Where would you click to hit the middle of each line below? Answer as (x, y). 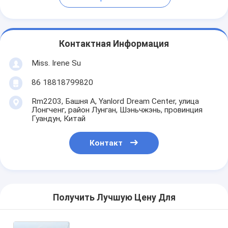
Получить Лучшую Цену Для (114, 198)
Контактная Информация (114, 44)
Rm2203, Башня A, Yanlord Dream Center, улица (115, 101)
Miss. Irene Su (56, 63)
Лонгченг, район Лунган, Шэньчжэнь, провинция (117, 110)
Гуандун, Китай (58, 118)
